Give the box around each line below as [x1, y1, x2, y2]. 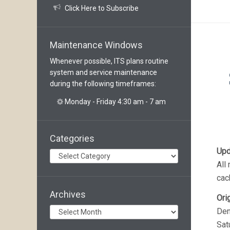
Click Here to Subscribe [65, 4, 139, 12]
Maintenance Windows [50, 39, 143, 50]
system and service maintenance [50, 68, 157, 76]
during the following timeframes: [50, 79, 156, 88]
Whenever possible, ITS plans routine [50, 56, 168, 65]
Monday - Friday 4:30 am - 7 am [65, 97, 166, 106]
